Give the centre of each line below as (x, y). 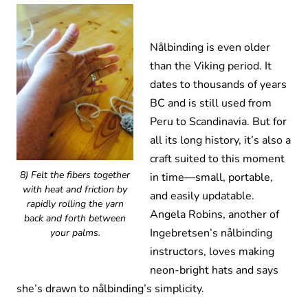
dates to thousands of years (218, 85)
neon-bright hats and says (214, 271)
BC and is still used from (211, 103)
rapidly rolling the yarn (75, 203)
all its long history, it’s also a (220, 141)
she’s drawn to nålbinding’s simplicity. (110, 289)
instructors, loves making (212, 252)
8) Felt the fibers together (75, 175)
